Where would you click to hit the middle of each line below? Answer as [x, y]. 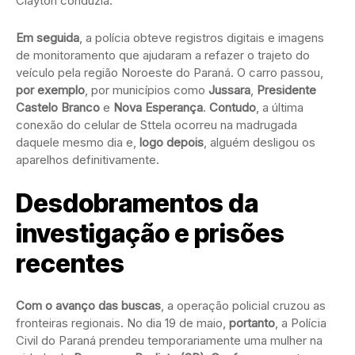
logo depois [172, 143]
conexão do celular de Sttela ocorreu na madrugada [157, 125]
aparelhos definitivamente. [88, 160]
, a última [280, 108]
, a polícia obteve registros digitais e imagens [202, 38]
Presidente [286, 90]
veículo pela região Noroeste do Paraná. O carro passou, [170, 73]
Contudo [233, 108]
